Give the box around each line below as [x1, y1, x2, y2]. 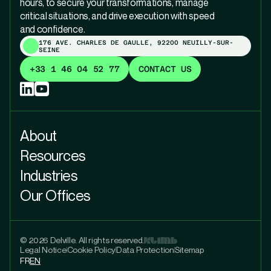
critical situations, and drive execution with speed [20, 10, 215, 22]
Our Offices [20, 187, 90, 204]
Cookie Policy [67, 244, 116, 255]
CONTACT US [139, 64, 192, 74]
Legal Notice [20, 244, 67, 255]
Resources [20, 147, 85, 165]
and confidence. [20, 23, 85, 35]
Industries [20, 167, 77, 184]
